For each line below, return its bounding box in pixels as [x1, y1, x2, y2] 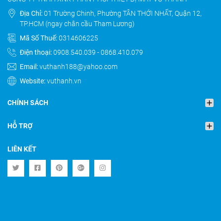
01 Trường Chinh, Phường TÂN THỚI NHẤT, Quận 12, [42, 9, 202, 18]
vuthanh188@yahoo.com [39, 63, 117, 71]
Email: [20, 63, 38, 71]
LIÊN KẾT [7, 145, 37, 153]
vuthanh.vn [47, 77, 81, 85]
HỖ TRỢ [7, 122, 33, 130]
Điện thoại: [20, 48, 52, 57]
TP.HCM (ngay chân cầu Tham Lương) [20, 20, 135, 28]
